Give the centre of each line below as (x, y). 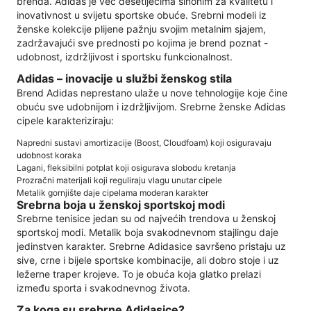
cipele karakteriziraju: (65, 120)
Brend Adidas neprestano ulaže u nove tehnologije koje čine (152, 92)
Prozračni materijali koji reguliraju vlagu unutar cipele (119, 180)
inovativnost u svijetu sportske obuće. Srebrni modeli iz (142, 15)
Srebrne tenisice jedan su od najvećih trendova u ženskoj (146, 219)
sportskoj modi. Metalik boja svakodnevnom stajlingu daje (148, 233)
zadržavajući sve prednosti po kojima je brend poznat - (142, 42)
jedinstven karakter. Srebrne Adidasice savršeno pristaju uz (151, 246)
